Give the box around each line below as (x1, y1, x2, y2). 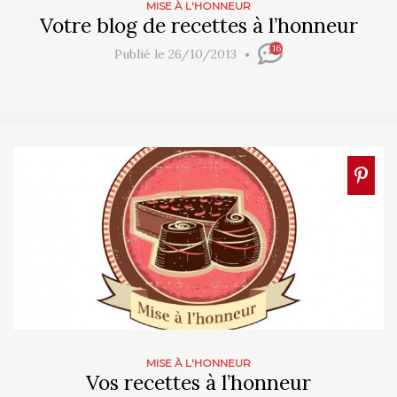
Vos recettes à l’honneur (86, 369, 311, 395)
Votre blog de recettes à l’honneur (39, 12, 358, 39)
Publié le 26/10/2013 (114, 46, 240, 63)
